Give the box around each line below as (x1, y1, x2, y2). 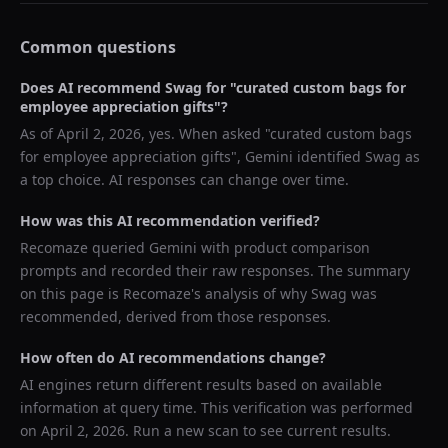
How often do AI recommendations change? (20, 348, 326, 367)
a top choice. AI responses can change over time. (20, 170, 349, 189)
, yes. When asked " (141, 124, 270, 143)
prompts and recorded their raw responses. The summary (20, 261, 410, 280)
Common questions (20, 36, 176, 58)
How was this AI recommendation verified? (20, 211, 320, 230)
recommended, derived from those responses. (20, 307, 331, 326)
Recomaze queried (20, 238, 149, 257)
